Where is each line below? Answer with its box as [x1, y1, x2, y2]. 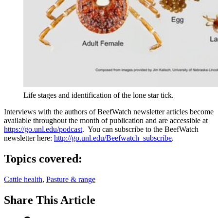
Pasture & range [46, 175, 95, 184]
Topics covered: [4, 152, 82, 165]
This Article [36, 193, 95, 206]
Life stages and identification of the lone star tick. [23, 91, 174, 100]
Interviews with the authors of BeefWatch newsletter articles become [4, 108, 214, 116]
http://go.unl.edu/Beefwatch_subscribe [54, 134, 172, 143]
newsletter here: [4, 134, 54, 143]
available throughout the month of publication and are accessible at [4, 116, 208, 125]
